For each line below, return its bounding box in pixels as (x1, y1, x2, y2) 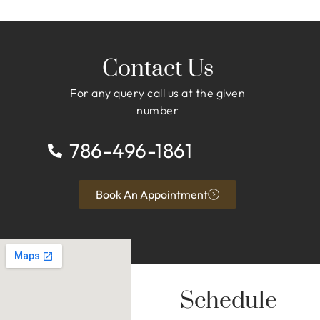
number (136, 102, 179, 117)
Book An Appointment (96, 187, 209, 202)
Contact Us (101, 54, 214, 84)
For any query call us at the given (70, 85, 246, 100)
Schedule (179, 286, 277, 316)
